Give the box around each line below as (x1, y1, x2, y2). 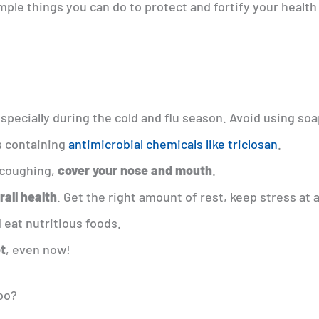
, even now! (6, 241, 71, 257)
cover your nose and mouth (58, 162, 213, 178)
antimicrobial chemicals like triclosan (68, 135, 278, 152)
